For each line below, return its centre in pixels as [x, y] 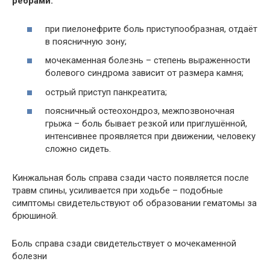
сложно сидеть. [78, 149]
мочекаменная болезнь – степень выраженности [148, 60]
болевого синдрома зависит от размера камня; [144, 73]
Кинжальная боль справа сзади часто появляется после [130, 178]
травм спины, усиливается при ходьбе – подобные [118, 190]
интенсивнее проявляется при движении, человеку [150, 136]
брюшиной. [35, 216]
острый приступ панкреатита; [106, 92]
